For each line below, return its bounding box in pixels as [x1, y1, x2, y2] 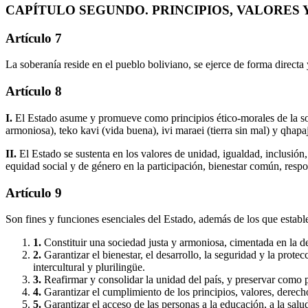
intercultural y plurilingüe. [33, 261, 145, 274]
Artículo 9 [5, 185, 62, 200]
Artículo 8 [5, 84, 62, 99]
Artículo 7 [5, 30, 62, 45]
